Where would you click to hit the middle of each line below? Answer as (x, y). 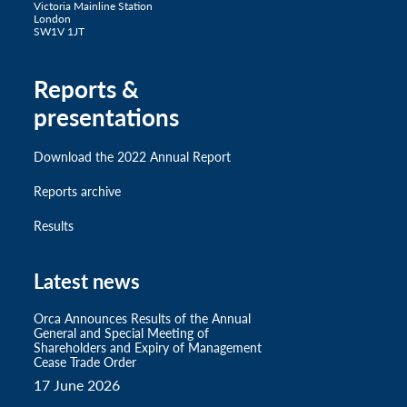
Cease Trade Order (85, 362)
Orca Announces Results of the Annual (142, 318)
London (52, 19)
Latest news (87, 281)
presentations (106, 117)
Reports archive (77, 191)
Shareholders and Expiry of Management (148, 347)
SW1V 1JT (59, 32)
